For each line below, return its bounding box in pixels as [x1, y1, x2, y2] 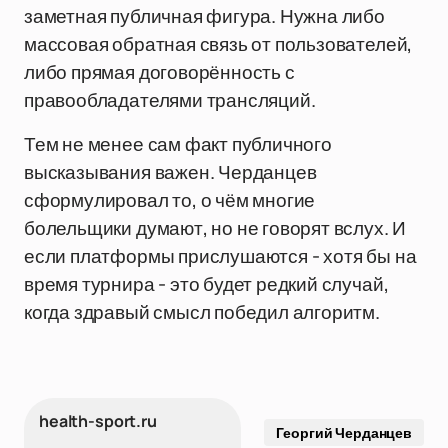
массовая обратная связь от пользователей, [24, 31, 413, 57]
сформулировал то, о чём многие [24, 187, 316, 213]
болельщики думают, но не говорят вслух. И [24, 215, 407, 241]
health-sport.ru [39, 410, 157, 432]
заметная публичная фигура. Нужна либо [24, 3, 385, 29]
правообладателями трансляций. [24, 87, 316, 113]
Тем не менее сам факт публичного [24, 131, 332, 157]
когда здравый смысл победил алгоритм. [24, 299, 380, 325]
